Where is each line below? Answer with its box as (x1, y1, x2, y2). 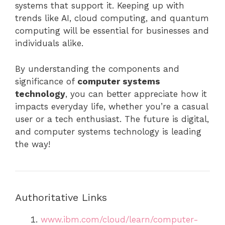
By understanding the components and (15, 63, 179, 74)
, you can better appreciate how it (65, 88, 207, 99)
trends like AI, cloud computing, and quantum (15, 13, 209, 24)
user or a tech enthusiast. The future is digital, (15, 114, 209, 124)
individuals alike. (15, 38, 83, 49)
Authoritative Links (15, 191, 107, 203)
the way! (15, 139, 50, 149)
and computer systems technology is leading (15, 126, 201, 137)
